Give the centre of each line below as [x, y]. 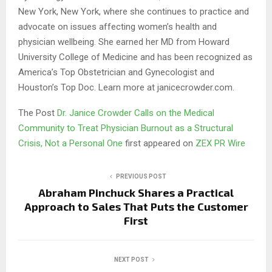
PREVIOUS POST [141, 176]
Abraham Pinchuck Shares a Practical [136, 192]
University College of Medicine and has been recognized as [135, 57]
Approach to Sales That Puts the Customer [136, 206]
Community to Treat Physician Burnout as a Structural [126, 128]
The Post [38, 113]
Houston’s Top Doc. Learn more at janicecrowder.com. [126, 87]
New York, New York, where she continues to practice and [134, 11]
